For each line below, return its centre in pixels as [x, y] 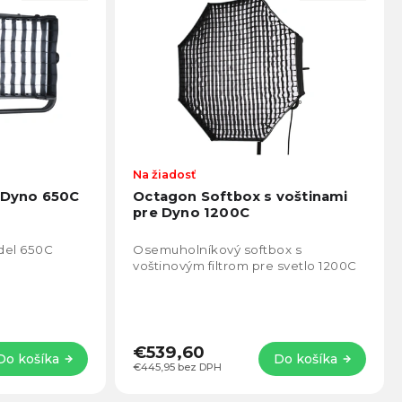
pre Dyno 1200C [192, 213]
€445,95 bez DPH [178, 367]
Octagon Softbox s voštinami [240, 197]
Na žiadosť [165, 175]
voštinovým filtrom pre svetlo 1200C [245, 266]
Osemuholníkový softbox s [218, 250]
